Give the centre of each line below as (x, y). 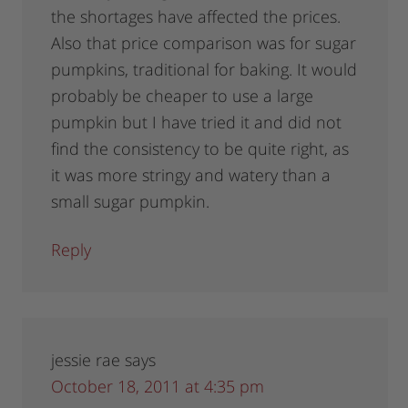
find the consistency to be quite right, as (200, 149)
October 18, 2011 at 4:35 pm (158, 387)
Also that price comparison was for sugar (204, 43)
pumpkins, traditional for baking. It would (204, 70)
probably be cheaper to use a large (183, 96)
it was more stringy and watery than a (191, 175)
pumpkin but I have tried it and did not (197, 122)
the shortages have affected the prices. (196, 17)
